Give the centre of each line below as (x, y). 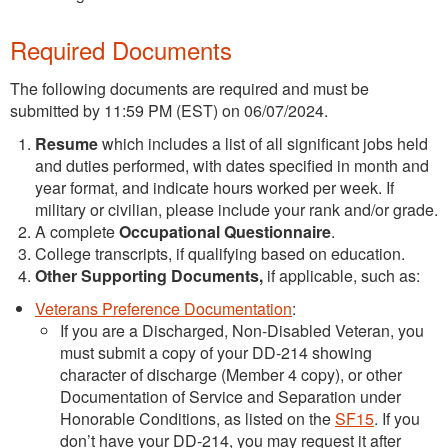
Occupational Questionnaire (225, 231)
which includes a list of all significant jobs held (263, 143)
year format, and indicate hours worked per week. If (214, 187)
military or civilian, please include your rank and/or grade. (236, 209)
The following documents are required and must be (189, 88)
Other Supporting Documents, (151, 275)
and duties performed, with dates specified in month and (232, 165)
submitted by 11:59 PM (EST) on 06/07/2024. (169, 110)
